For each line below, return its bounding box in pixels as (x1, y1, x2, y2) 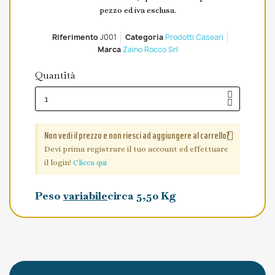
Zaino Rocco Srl (122, 44, 178, 55)
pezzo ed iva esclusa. (99, 5, 176, 15)
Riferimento (52, 31, 98, 42)
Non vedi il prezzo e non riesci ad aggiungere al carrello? (44, 127, 230, 143)
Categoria (125, 31, 163, 42)
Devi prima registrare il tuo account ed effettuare (44, 144, 228, 153)
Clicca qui (73, 157, 107, 167)
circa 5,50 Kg (107, 188, 176, 203)
